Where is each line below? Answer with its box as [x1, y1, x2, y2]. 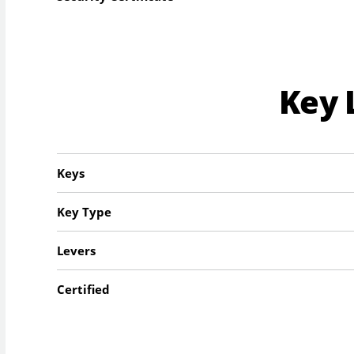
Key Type [57, 204, 112, 220]
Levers [57, 243, 96, 259]
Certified [57, 281, 111, 298]
